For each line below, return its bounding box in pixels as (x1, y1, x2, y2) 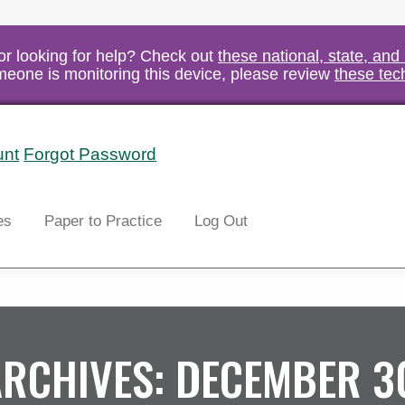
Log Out (194, 212, 249, 230)
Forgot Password (24, 145, 157, 164)
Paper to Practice (44, 212, 163, 230)
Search (166, 145, 230, 165)
